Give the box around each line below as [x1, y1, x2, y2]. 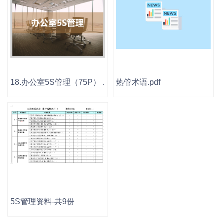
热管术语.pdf [116, 78, 160, 86]
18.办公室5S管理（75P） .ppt [10, 78, 115, 86]
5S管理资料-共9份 [10, 197, 74, 206]
